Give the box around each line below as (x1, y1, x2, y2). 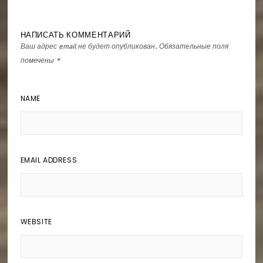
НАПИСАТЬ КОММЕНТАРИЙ (20, 29, 131, 41)
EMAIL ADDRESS (20, 154, 77, 165)
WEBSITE (20, 216, 52, 227)
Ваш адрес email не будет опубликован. (20, 41, 157, 51)
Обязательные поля (159, 41, 228, 51)
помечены (20, 55, 56, 65)
